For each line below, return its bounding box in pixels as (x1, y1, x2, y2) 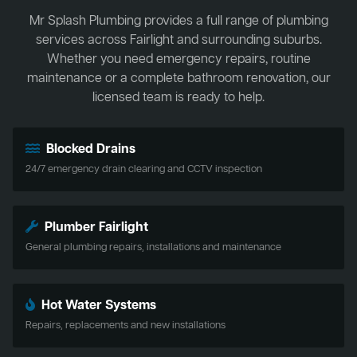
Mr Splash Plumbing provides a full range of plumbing (29, 12, 328, 30)
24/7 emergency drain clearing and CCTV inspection (25, 162, 262, 176)
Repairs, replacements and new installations (25, 318, 226, 332)
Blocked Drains (46, 140, 135, 159)
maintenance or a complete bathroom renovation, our (26, 69, 331, 88)
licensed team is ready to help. (92, 88, 265, 107)
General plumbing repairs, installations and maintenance (25, 240, 281, 254)
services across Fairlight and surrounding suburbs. (35, 31, 322, 49)
